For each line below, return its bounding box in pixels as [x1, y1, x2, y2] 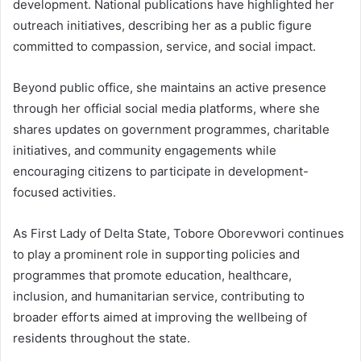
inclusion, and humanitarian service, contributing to [13, 288, 305, 304]
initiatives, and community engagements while [13, 142, 276, 158]
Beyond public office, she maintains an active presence [13, 79, 326, 95]
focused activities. [13, 184, 116, 200]
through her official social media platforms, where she [13, 100, 320, 116]
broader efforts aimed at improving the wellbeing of [13, 309, 307, 325]
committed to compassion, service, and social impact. [13, 38, 316, 54]
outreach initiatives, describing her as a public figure [13, 17, 312, 33]
